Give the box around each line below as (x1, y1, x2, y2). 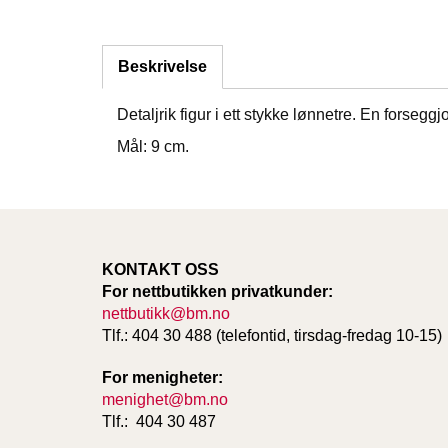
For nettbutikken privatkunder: (102, 282, 333, 300)
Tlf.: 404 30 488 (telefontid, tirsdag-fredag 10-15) (102, 326, 442, 344)
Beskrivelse (118, 58, 207, 76)
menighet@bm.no (102, 390, 228, 408)
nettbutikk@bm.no (102, 304, 230, 322)
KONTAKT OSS (102, 260, 219, 278)
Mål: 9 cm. (117, 138, 189, 156)
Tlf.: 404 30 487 (102, 412, 220, 430)
